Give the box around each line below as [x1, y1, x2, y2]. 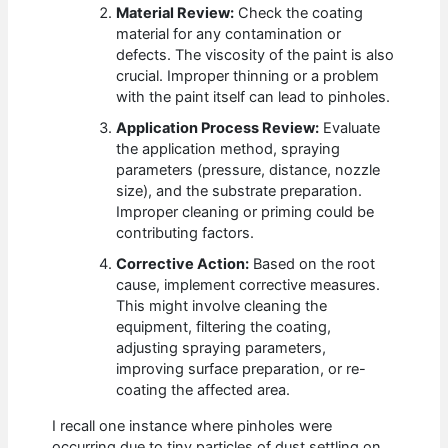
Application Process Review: [116, 119, 320, 138]
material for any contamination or [116, 25, 342, 44]
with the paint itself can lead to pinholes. [116, 88, 391, 107]
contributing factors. [116, 224, 255, 243]
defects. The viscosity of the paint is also [116, 46, 395, 65]
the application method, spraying [116, 140, 341, 159]
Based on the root [249, 255, 376, 274]
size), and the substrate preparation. [116, 182, 363, 201]
